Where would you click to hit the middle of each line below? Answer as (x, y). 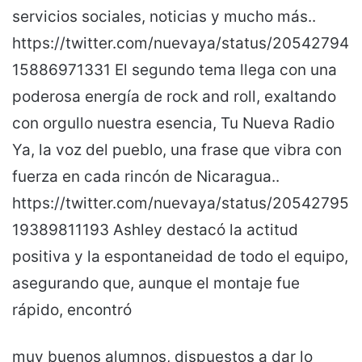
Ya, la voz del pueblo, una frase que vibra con (177, 149)
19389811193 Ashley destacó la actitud (155, 229)
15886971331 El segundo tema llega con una (175, 69)
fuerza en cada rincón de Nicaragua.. (146, 176)
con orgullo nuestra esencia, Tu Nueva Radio (173, 123)
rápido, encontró (72, 309)
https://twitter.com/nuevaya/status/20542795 (181, 203)
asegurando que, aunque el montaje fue (156, 283)
